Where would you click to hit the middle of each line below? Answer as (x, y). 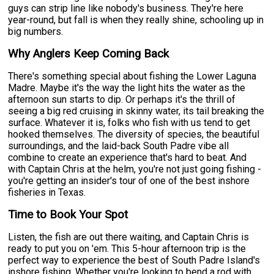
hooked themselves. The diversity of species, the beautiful (134, 134)
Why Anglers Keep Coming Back (89, 54)
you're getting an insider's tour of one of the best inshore (129, 180)
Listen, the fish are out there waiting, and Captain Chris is (129, 237)
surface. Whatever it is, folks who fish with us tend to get (129, 122)
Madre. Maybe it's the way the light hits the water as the (127, 87)
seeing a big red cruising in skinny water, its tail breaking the (136, 111)
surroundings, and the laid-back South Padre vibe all (119, 146)
